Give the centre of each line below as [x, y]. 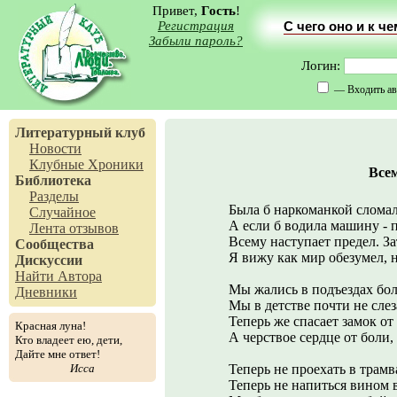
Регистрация [196, 26]
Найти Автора [58, 276]
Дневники [46, 292]
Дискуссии [49, 260]
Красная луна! [51, 326]
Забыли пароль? [196, 41]
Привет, [176, 11]
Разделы [54, 196]
